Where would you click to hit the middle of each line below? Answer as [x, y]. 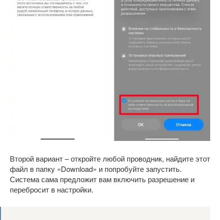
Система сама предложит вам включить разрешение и [102, 179]
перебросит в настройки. [52, 190]
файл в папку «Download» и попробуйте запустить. [96, 169]
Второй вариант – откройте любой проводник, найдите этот [110, 159]
